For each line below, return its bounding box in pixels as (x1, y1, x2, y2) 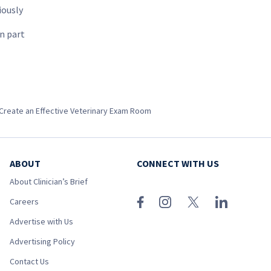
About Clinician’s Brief (10, 176, 88, 187)
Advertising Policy (10, 236, 75, 247)
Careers (10, 196, 39, 207)
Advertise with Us (10, 216, 73, 227)
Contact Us (10, 256, 49, 267)
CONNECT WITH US (137, 157, 219, 169)
